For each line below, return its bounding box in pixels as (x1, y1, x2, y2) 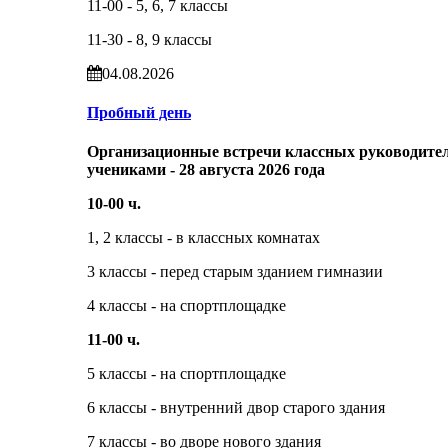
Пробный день (87, 103, 191, 121)
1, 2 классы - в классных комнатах (87, 229, 320, 247)
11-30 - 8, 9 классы (87, 30, 212, 48)
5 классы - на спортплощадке (87, 365, 286, 383)
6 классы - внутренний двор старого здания (87, 399, 385, 417)
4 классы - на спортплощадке (87, 297, 286, 315)
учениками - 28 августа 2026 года (87, 161, 325, 179)
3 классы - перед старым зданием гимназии (87, 263, 383, 281)
